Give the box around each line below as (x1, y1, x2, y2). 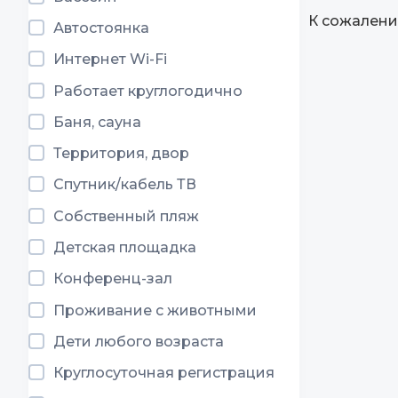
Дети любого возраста (53, 332, 224, 350)
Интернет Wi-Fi (53, 51, 167, 68)
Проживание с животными (53, 301, 257, 319)
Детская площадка (53, 239, 196, 257)
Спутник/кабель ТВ (53, 176, 196, 194)
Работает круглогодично (53, 82, 243, 99)
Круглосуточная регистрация (53, 364, 275, 382)
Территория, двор (53, 145, 189, 163)
